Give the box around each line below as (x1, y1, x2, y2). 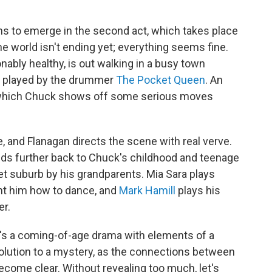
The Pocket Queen (116, 73, 205, 86)
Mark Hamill (119, 184, 175, 197)
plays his (175, 184, 220, 197)
